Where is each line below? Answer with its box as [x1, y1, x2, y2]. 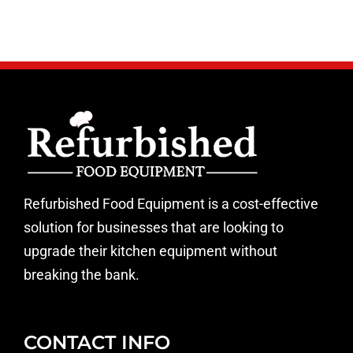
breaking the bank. [24, 266, 139, 283]
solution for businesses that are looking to [24, 218, 284, 236]
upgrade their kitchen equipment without [24, 242, 277, 259]
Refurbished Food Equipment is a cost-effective [24, 195, 318, 212]
